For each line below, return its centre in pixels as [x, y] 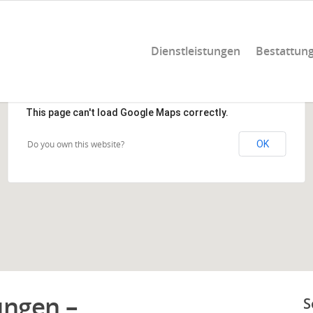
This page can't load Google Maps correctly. [127, 112]
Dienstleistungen [196, 51]
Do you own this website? [75, 144]
